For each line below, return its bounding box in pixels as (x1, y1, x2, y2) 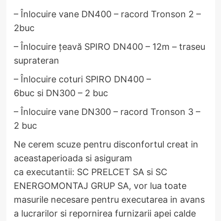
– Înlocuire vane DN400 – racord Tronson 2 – (13, 8, 201, 19)
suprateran (13, 55, 59, 66)
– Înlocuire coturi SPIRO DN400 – (13, 74, 151, 84)
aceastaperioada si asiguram (13, 152, 132, 163)
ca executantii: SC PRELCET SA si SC (13, 166, 167, 177)
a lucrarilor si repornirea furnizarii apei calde (13, 208, 196, 219)
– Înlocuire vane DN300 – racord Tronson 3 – (13, 106, 200, 117)
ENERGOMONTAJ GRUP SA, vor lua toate (13, 180, 186, 191)
